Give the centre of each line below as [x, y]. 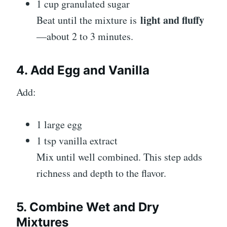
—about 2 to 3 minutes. [85, 36]
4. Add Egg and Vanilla [83, 70]
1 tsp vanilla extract [77, 140]
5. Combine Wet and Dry [88, 207]
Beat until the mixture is [88, 20]
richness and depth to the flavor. [101, 173]
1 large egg [59, 124]
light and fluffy [172, 20]
